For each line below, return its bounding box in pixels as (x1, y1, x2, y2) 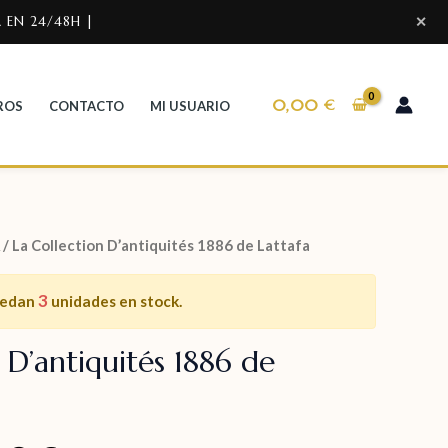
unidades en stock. (48, 292, 182, 311)
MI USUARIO (150, 98, 231, 114)
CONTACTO (49, 98, 125, 114)
